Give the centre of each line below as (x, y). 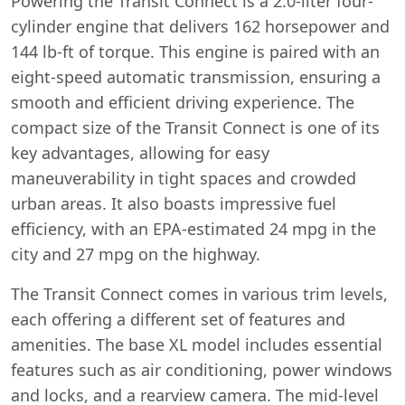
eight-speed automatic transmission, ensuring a (196, 77)
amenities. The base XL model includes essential (197, 344)
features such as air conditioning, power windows (202, 370)
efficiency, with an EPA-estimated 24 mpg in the (193, 229)
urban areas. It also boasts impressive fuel (174, 203)
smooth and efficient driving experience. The (183, 102)
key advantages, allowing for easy (140, 153)
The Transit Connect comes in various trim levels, (199, 294)
